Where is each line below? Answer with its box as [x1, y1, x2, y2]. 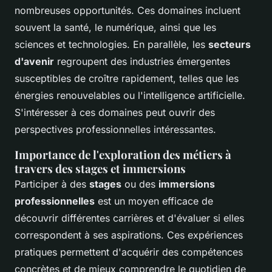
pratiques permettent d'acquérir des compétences [15, 245, 243, 258]
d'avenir [15, 55, 54, 67]
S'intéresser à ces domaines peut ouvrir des [15, 106, 215, 118]
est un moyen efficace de [95, 194, 213, 207]
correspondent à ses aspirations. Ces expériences [15, 228, 243, 241]
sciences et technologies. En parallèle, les [15, 38, 208, 50]
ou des [121, 177, 158, 190]
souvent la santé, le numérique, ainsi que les [15, 21, 216, 33]
